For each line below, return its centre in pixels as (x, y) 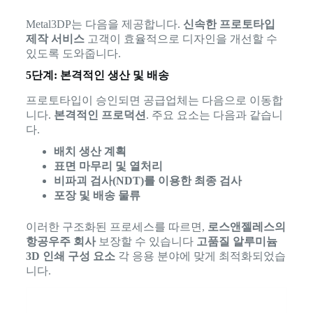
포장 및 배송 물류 (97, 195)
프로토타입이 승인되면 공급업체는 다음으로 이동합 (154, 100)
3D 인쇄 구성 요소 (70, 256)
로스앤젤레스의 (246, 226)
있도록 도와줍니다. (73, 53)
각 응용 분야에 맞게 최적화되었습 (200, 256)
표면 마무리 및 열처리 (108, 166)
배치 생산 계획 (90, 151)
